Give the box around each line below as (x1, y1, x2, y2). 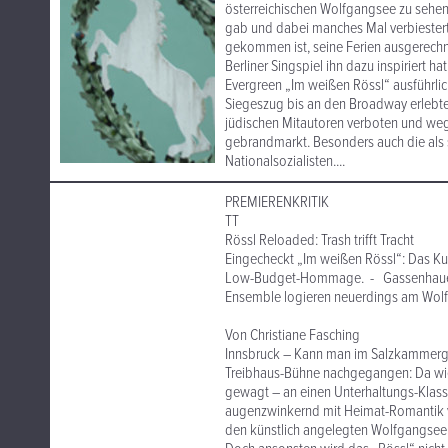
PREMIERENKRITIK (225, 192, 329, 213)
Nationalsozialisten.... (225, 151, 345, 172)
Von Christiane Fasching (225, 325, 360, 346)
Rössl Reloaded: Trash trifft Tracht (225, 230, 414, 251)
